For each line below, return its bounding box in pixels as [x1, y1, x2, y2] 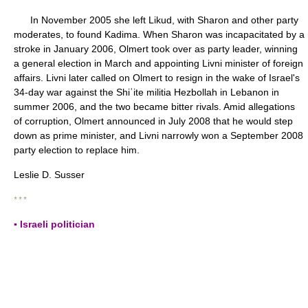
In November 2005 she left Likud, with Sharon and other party [14, 14, 298, 25]
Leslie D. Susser [14, 169, 85, 180]
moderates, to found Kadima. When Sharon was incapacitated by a [14, 29, 305, 40]
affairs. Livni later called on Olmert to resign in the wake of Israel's [14, 72, 300, 83]
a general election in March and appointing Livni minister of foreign [14, 58, 303, 69]
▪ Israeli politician [14, 219, 95, 230]
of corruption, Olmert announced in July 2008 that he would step [14, 115, 293, 126]
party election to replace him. [14, 144, 140, 155]
